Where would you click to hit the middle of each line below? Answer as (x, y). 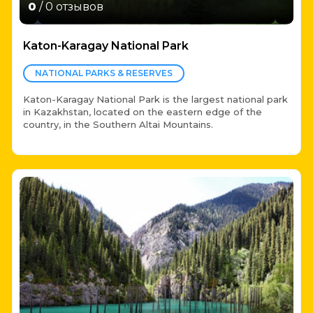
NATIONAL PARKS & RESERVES (104, 73)
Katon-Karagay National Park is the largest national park (155, 100)
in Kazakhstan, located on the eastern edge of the (143, 112)
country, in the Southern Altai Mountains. (118, 125)
